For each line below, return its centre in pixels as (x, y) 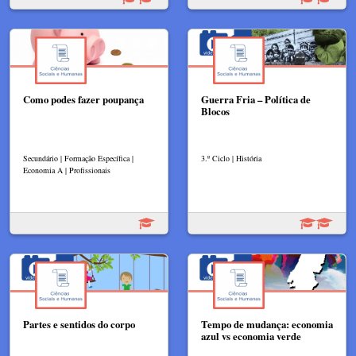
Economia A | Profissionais (67, 170)
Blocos (215, 112)
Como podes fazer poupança (83, 100)
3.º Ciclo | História (231, 159)
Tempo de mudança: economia (267, 325)
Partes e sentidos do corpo (79, 325)
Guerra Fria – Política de (256, 100)
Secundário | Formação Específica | (78, 159)
